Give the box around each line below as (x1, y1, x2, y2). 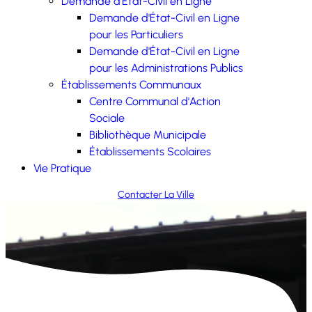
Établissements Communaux (61, 78, 202, 91)
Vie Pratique (33, 162, 91, 175)
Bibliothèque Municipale (89, 128, 206, 141)
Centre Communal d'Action (89, 95, 221, 108)
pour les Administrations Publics (89, 61, 243, 75)
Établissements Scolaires (89, 145, 211, 158)
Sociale (89, 111, 125, 125)
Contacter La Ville (118, 189, 194, 201)
